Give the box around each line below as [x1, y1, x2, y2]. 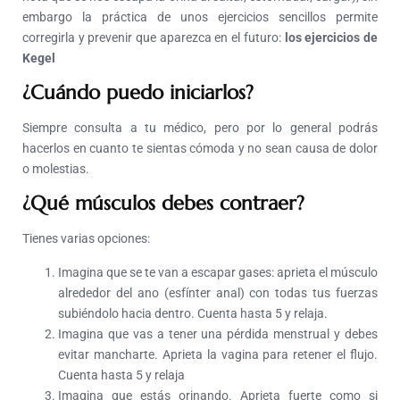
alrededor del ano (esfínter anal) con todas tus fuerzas [58, 286, 378, 301]
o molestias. [22, 162, 89, 177]
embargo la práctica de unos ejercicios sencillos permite [22, 10, 378, 25]
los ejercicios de [284, 30, 379, 46]
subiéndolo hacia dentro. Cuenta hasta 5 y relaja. [58, 306, 328, 321]
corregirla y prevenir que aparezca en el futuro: [22, 30, 285, 46]
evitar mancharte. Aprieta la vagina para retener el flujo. [58, 347, 378, 362]
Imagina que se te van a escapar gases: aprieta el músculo [58, 265, 378, 280]
